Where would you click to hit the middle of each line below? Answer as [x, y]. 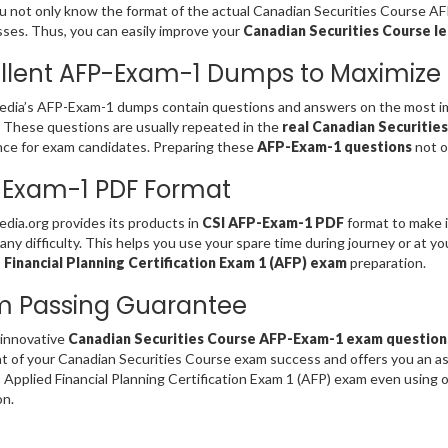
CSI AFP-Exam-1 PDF [272, 223]
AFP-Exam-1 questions [334, 147]
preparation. [387, 263]
